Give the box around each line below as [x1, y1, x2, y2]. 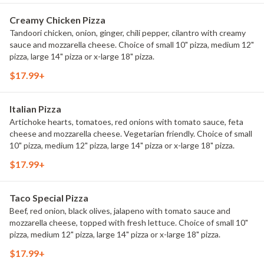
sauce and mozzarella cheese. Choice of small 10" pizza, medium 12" [9, 39, 254, 49]
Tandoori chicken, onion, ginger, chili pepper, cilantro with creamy [9, 28, 246, 38]
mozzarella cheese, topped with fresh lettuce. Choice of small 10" [9, 217, 248, 227]
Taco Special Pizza [9, 192, 88, 203]
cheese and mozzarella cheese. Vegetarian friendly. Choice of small [9, 128, 252, 138]
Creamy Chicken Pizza [9, 14, 105, 25]
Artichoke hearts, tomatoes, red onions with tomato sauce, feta [9, 117, 243, 127]
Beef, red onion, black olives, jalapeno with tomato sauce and [9, 206, 230, 216]
